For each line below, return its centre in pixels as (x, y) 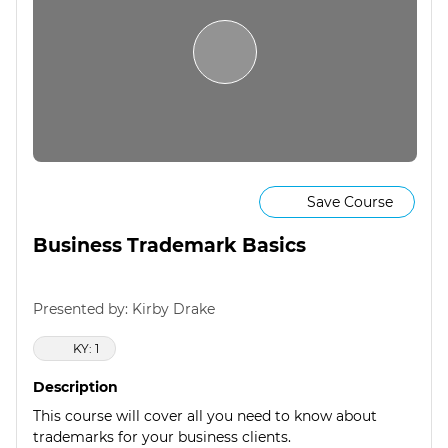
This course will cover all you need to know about (205, 416)
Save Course (349, 201)
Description (75, 387)
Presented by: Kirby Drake (124, 309)
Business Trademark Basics (169, 245)
